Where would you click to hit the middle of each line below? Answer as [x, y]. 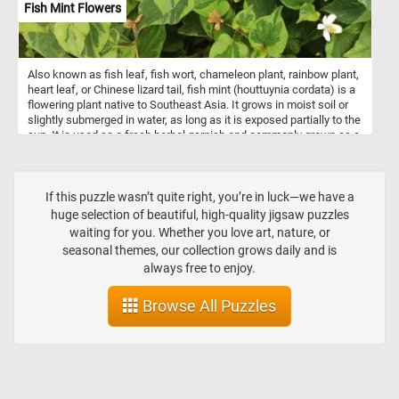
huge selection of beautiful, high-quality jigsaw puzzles [199, 215]
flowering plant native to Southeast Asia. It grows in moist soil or [188, 104]
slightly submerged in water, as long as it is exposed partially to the [194, 119]
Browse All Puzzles [208, 306]
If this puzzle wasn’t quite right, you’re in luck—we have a [199, 197]
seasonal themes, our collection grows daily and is [199, 251]
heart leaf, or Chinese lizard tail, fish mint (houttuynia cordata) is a [191, 89]
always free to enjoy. [199, 269]
